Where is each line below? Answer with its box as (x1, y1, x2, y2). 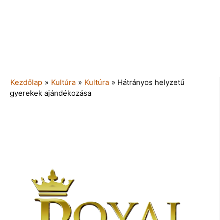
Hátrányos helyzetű (117, 78, 185, 87)
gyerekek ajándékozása (10, 88, 91, 98)
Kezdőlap (10, 78, 42, 87)
